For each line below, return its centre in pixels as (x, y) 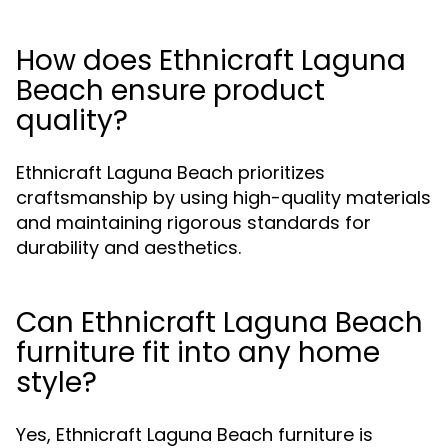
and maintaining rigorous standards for (193, 223)
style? (56, 383)
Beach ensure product (170, 91)
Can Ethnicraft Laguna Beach (219, 323)
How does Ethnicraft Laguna (211, 61)
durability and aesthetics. (128, 248)
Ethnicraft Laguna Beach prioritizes (170, 173)
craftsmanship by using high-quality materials (223, 198)
